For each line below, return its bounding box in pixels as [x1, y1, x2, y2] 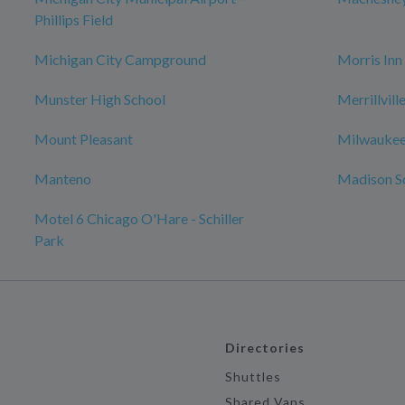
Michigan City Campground [34, 51, 206, 68]
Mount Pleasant [34, 130, 133, 147]
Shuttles [224, 369, 282, 384]
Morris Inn [337, 51, 402, 68]
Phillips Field [34, 11, 113, 28]
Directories [224, 340, 306, 355]
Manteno [34, 170, 91, 187]
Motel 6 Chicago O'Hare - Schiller [34, 210, 244, 227]
